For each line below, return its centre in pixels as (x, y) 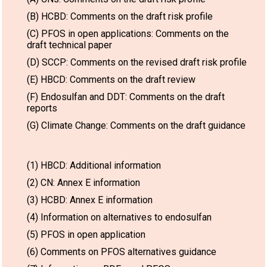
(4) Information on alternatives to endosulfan (119, 217)
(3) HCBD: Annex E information (90, 200)
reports (42, 108)
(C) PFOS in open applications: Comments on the (128, 33)
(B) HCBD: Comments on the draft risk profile (120, 16)
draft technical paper (69, 45)
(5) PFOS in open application (86, 234)
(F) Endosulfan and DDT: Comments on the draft (126, 97)
